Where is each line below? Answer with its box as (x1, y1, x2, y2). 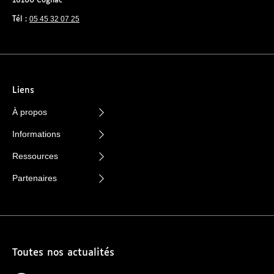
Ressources (12, 151, 58, 161)
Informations (12, 129, 61, 139)
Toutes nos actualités (12, 248, 114, 259)
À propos (12, 107, 47, 117)
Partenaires (12, 173, 57, 183)
